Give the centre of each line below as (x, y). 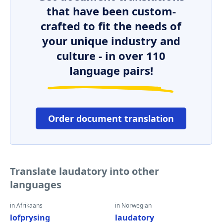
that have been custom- (111, 11)
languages (36, 185)
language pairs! (111, 70)
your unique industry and (111, 41)
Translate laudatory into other (84, 171)
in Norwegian (133, 205)
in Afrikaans (26, 205)
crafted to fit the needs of (111, 26)
